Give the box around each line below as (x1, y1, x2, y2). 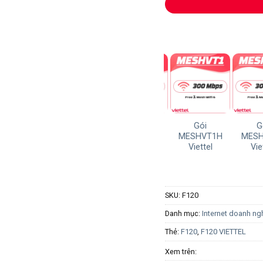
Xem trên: (164, 247, 198, 256)
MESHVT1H (173, 131, 217, 142)
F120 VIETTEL (200, 227, 246, 236)
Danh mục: (164, 208, 202, 218)
